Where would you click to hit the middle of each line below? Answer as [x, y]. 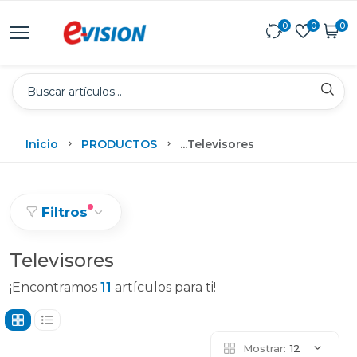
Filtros [65, 212]
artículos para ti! [164, 287]
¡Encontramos [55, 287]
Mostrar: [265, 348]
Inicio [42, 144]
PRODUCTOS [119, 144]
